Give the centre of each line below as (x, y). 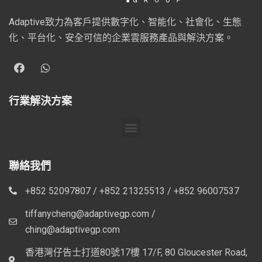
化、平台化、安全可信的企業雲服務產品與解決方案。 (121, 37)
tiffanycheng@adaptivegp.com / (90, 213)
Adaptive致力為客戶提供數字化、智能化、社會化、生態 (125, 22)
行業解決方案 (40, 101)
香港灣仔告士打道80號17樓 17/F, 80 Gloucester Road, (136, 252)
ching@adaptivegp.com (72, 229)
